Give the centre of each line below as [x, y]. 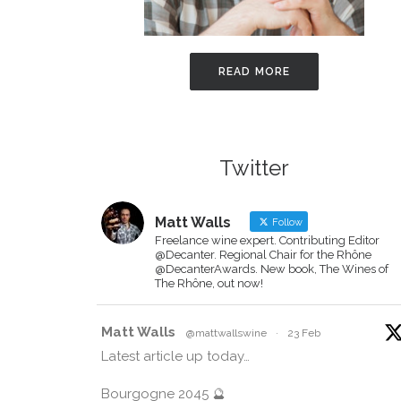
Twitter [254, 168]
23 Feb [304, 333]
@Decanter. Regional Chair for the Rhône [263, 255]
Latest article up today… [175, 356]
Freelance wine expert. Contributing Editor [267, 240]
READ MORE [254, 72]
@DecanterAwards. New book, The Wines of [272, 269]
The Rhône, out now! [209, 283]
